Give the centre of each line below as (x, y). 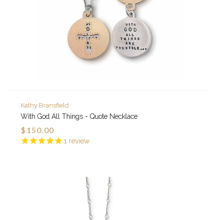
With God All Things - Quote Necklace (79, 117)
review (78, 141)
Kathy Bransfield (45, 106)
